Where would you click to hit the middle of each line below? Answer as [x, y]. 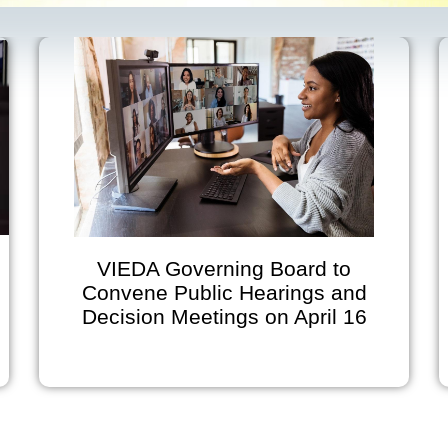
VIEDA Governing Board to [203, 269]
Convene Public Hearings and [204, 293]
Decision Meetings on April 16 [204, 317]
